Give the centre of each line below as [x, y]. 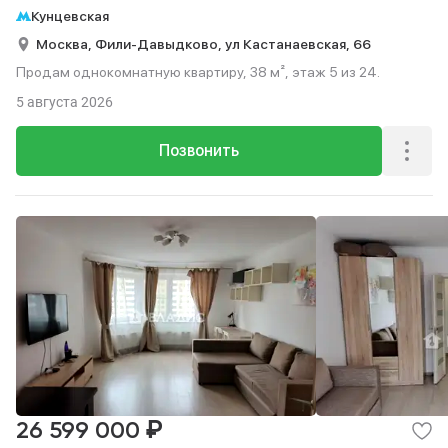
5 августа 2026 [64, 102]
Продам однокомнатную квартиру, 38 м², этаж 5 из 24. [198, 72]
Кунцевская [70, 16]
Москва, [65, 43]
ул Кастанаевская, [289, 43]
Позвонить [199, 150]
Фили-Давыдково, [160, 43]
